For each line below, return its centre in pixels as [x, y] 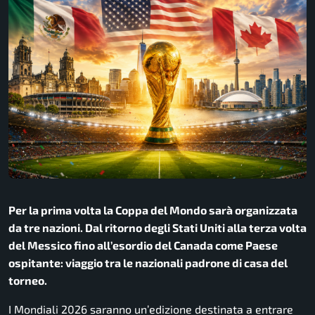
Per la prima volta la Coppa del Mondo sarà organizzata [153, 210]
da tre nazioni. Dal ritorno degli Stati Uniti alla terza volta [157, 227]
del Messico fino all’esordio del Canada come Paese [143, 245]
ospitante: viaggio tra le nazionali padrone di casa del [148, 262]
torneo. [28, 280]
